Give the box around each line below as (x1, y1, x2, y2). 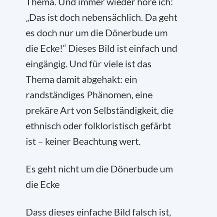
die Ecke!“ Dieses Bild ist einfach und (26, 42, 177, 54)
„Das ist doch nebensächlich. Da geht (26, 11, 177, 23)
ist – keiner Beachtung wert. (26, 135, 140, 147)
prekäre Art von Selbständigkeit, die (26, 104, 173, 116)
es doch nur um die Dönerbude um (26, 27, 168, 38)
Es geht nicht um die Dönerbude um (26, 163, 173, 174)
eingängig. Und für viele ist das (26, 58, 152, 69)
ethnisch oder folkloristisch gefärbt (26, 120, 171, 131)
